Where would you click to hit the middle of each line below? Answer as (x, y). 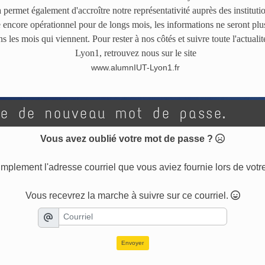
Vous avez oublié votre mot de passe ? (127, 138)
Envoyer (132, 243)
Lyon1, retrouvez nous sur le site (135, 53)
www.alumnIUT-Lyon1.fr (135, 67)
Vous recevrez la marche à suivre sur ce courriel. (128, 195)
